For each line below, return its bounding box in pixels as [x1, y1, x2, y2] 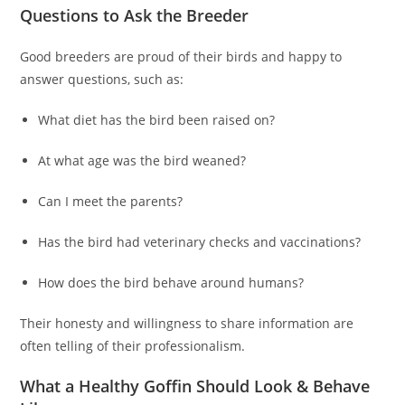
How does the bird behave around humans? [38, 274, 305, 292]
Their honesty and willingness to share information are [20, 315, 354, 333]
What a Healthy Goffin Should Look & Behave [20, 375, 371, 398]
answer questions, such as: [20, 71, 184, 89]
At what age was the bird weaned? [38, 152, 247, 170]
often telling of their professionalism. [20, 337, 246, 355]
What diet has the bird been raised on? [38, 111, 276, 129]
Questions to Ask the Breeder [20, 5, 250, 27]
